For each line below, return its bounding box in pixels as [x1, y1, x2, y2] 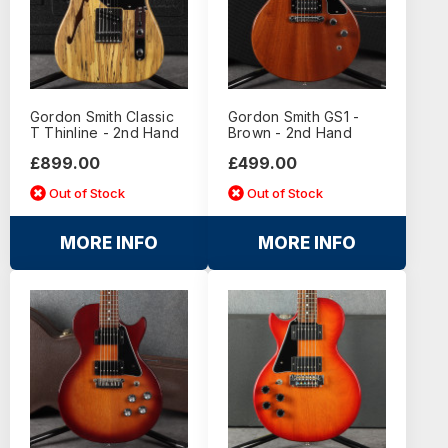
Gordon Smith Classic [29, 108, 174, 126]
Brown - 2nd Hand [227, 124, 352, 142]
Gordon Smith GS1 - [227, 108, 360, 126]
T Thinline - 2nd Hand [29, 124, 180, 142]
